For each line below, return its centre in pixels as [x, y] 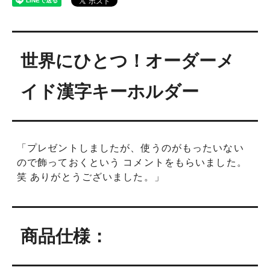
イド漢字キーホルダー [110, 91]
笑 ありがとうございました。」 [91, 177]
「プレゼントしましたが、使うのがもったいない [130, 148]
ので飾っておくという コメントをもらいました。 [132, 163]
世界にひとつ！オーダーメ [128, 61]
